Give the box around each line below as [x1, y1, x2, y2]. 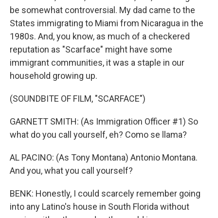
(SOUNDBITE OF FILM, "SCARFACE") [10, 93, 145, 104]
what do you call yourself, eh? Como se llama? [10, 129, 187, 140]
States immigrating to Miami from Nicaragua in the [10, 18, 203, 28]
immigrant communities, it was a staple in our [10, 57, 184, 68]
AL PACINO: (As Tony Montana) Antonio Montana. [10, 152, 198, 163]
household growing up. [10, 71, 97, 81]
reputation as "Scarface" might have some [10, 44, 172, 54]
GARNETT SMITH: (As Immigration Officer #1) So [10, 116, 198, 127]
